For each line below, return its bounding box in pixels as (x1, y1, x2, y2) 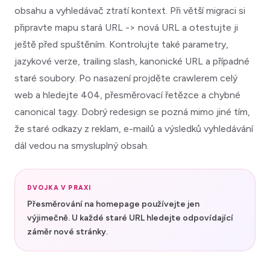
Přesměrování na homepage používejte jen (27, 198, 199, 209)
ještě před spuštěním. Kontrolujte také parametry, (14, 38, 228, 50)
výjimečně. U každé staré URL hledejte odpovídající (27, 212, 233, 223)
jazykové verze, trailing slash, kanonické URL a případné (14, 55, 250, 67)
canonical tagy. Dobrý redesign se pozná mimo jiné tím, (14, 105, 250, 118)
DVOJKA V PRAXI (27, 183, 91, 192)
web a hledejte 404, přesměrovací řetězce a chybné (14, 89, 240, 101)
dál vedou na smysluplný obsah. (14, 139, 149, 151)
